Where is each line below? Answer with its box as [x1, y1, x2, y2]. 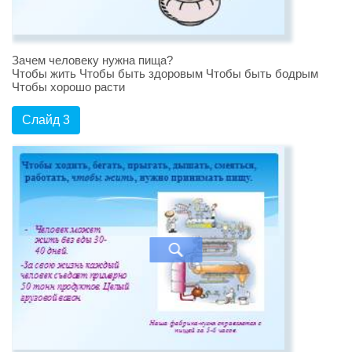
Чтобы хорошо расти [12, 80, 125, 94]
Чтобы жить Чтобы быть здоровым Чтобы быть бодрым [12, 67, 318, 81]
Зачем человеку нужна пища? [12, 53, 173, 68]
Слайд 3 [22, 113, 70, 127]
